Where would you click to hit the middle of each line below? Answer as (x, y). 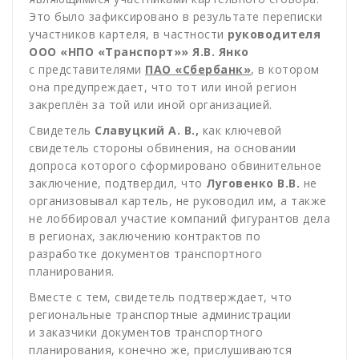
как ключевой (240, 131)
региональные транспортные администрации (160, 315)
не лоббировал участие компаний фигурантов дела (179, 219)
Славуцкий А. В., (147, 131)
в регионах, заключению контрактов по (145, 236)
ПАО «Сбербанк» (198, 70)
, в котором (285, 70)
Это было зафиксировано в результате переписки (176, 17)
